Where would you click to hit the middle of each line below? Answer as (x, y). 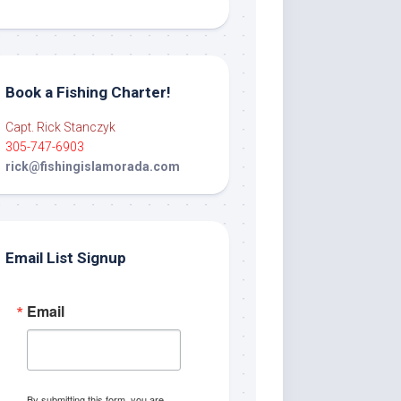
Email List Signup (66, 257)
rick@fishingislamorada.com (93, 166)
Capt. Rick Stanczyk (60, 127)
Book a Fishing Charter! (88, 92)
